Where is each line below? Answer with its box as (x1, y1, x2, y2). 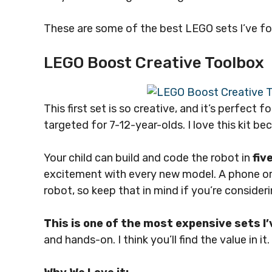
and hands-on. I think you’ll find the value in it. (44, 233, 270, 246)
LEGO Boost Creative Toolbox (44, 53, 264, 72)
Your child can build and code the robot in (44, 151, 253, 165)
